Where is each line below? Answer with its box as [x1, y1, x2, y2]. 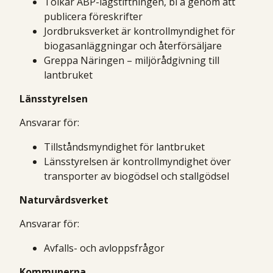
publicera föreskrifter [44, 9, 143, 23]
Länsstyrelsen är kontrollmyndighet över [44, 154, 231, 168]
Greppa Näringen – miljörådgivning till [44, 53, 219, 67]
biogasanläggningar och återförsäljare [44, 38, 222, 52]
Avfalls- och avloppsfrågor [44, 241, 165, 255]
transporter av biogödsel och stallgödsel [44, 169, 229, 183]
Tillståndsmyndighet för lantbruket [44, 140, 205, 154]
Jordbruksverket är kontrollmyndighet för [44, 24, 235, 38]
